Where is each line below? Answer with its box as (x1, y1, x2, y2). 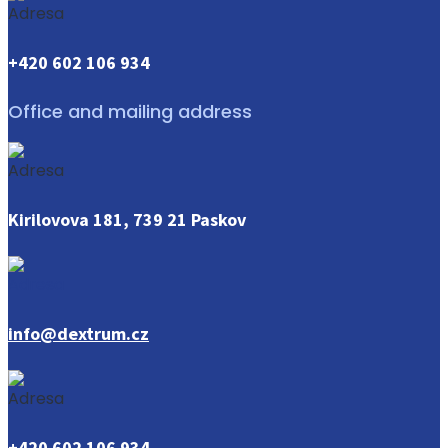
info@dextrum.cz (8, 321, 149, 345)
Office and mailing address (8, 98, 252, 124)
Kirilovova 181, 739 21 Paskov (8, 207, 246, 231)
